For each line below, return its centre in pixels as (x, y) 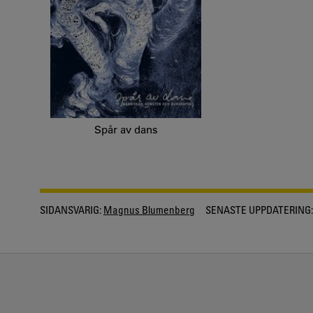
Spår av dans (126, 130)
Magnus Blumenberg (149, 210)
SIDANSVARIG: (71, 210)
